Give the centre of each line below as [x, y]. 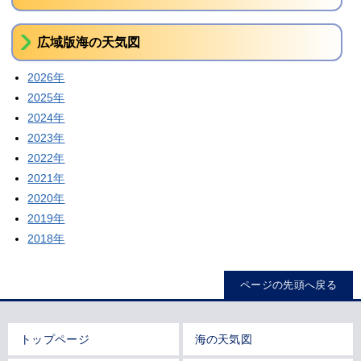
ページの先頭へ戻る [288, 285]
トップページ [55, 339]
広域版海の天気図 [89, 42]
